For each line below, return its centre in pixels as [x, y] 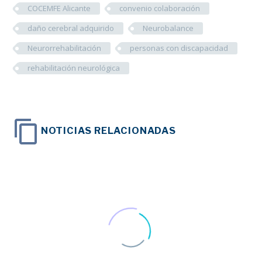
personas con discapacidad [179, 48]
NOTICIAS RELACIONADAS [108, 131]
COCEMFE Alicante [59, 8]
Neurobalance [168, 28]
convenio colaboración [160, 8]
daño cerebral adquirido [71, 28]
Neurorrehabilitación [64, 48]
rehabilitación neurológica [74, 68]
